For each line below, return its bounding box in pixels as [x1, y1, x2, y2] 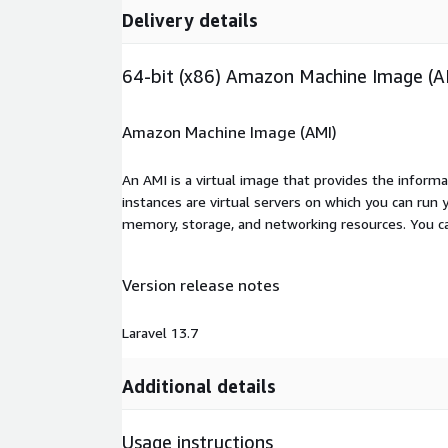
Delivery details [122, 9, 258, 32]
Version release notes [122, 275, 280, 296]
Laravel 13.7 [122, 323, 198, 341]
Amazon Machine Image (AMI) [122, 121, 337, 142]
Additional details [122, 374, 276, 397]
